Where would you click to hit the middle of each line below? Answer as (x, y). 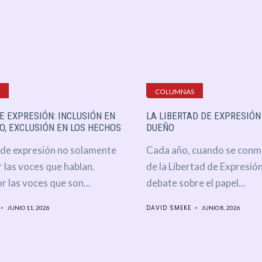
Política (115, 178)
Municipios (125, 229)
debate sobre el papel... (196, 183)
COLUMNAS (174, 92)
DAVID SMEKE (168, 208)
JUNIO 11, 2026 (28, 208)
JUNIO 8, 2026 (220, 208)
